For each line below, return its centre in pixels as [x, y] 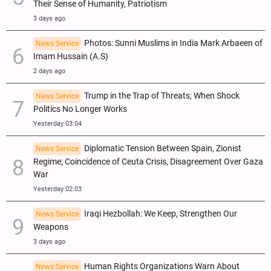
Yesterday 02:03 [57, 189]
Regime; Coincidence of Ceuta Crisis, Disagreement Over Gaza [148, 162]
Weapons [51, 227]
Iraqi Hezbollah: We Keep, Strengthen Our [161, 214]
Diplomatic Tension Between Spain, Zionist [163, 148]
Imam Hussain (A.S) [71, 56]
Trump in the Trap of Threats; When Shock [162, 96]
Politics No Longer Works [80, 109]
